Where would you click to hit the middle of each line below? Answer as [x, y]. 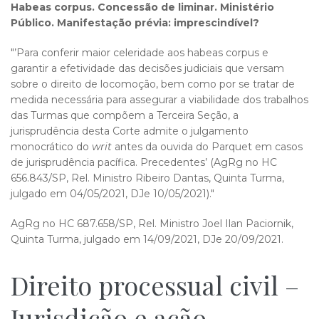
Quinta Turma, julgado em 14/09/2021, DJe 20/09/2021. [147, 239]
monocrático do [51, 147]
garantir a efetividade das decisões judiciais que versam [147, 68]
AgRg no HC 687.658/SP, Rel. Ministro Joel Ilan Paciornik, [152, 224]
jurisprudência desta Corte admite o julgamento [130, 131]
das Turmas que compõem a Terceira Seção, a [125, 115]
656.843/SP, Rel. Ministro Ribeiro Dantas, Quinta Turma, [147, 178]
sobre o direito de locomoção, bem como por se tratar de [153, 84]
